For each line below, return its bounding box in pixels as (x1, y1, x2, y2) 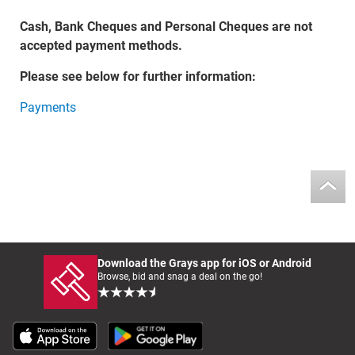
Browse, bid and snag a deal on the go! (97, 271, 262, 283)
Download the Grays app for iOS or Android (97, 257, 311, 270)
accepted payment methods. (19, 38, 182, 54)
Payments (19, 100, 76, 116)
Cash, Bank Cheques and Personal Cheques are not (19, 19, 312, 35)
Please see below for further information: (19, 69, 256, 85)
